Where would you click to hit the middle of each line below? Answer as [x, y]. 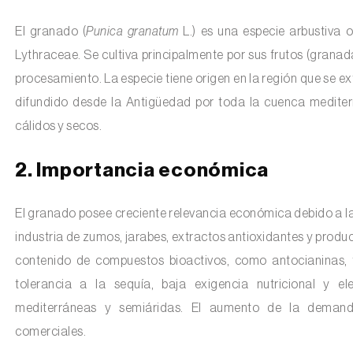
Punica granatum [132, 31]
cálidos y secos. [58, 126]
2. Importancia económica [142, 171]
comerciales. [50, 331]
